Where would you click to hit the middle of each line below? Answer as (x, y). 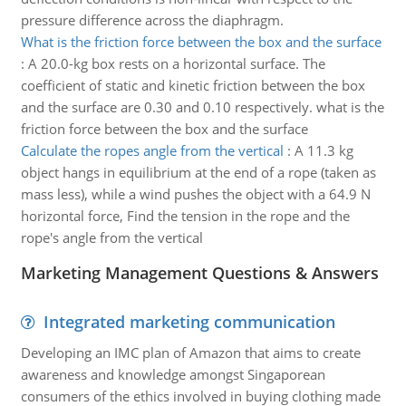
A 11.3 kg (324, 150)
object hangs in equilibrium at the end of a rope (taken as (198, 172)
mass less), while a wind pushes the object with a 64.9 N (195, 194)
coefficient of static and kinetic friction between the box (193, 85)
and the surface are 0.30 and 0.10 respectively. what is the (202, 107)
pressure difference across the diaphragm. (152, 20)
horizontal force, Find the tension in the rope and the (185, 216)
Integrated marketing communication (189, 322)
